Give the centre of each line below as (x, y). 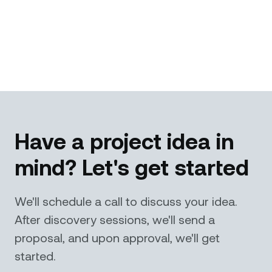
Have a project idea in (124, 141)
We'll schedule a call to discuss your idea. (126, 201)
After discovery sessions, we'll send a (115, 219)
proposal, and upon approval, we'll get (117, 238)
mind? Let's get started (132, 167)
